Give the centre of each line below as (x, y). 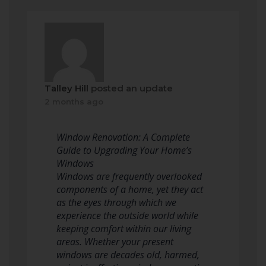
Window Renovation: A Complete (123, 137)
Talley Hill (66, 88)
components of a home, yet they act (130, 189)
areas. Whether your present (115, 242)
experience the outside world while (127, 216)
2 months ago (74, 102)
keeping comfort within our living (124, 229)
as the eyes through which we (116, 202)
